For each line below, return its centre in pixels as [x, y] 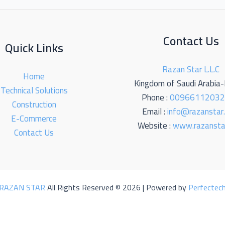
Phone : [156, 97]
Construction [34, 105]
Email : [155, 111]
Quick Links [34, 48]
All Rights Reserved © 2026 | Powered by [117, 188]
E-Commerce [34, 119]
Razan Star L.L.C [191, 69]
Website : [155, 125]
